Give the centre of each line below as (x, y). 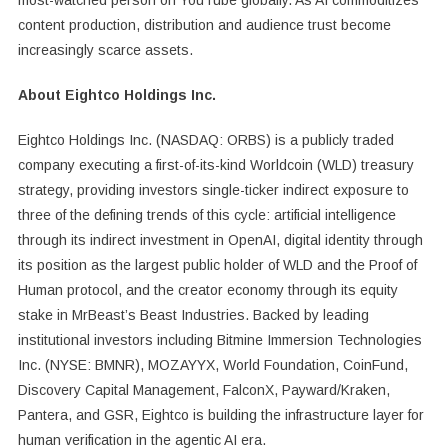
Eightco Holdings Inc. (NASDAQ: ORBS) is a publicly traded (205, 139)
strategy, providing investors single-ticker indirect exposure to (213, 189)
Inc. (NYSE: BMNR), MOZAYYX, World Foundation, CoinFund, (212, 364)
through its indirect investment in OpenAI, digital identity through (220, 239)
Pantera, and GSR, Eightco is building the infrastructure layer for (220, 414)
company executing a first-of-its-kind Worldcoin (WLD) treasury (215, 164)
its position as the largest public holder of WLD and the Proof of (217, 264)
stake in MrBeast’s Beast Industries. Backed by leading (193, 314)
